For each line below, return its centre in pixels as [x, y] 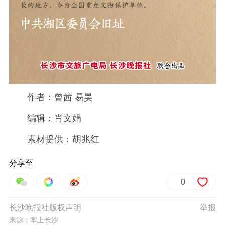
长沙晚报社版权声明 [45, 208]
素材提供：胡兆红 [54, 139]
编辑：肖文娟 [45, 118]
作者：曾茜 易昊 [51, 98]
